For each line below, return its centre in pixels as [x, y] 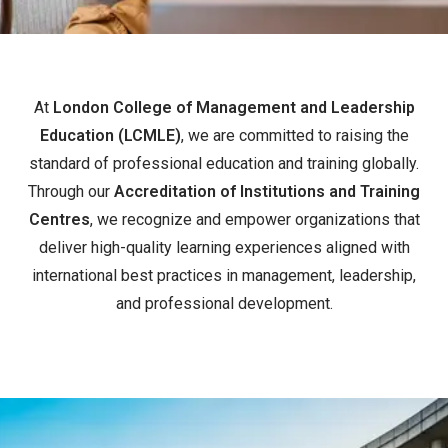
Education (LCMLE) [110, 135]
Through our [71, 191]
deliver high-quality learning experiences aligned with [224, 247]
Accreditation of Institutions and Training [267, 191]
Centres [59, 219]
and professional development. [224, 303]
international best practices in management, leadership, [224, 275]
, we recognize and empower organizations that [254, 219]
